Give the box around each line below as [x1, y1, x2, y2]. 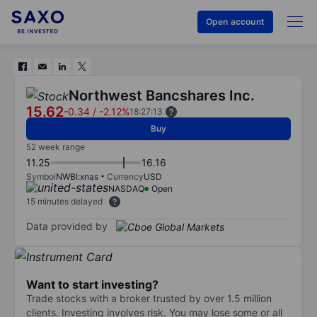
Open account [205, 16, 265, 27]
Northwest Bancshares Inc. [69, 87, 255, 104]
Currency [107, 171, 144, 182]
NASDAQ [108, 183, 144, 194]
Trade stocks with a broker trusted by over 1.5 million [26, 292, 272, 304]
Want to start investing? [26, 277, 158, 292]
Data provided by [26, 219, 108, 232]
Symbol [26, 171, 56, 182]
